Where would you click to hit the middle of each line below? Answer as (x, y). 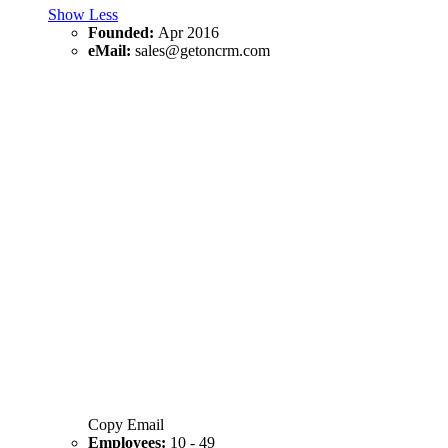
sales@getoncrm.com (202, 50)
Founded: (123, 32)
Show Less (83, 14)
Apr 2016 (188, 32)
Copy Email (126, 424)
